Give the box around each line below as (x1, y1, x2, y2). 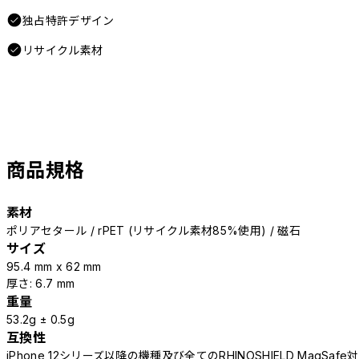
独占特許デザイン (22, 14, 115, 28)
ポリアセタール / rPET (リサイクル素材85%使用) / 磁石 (6, 224, 301, 238)
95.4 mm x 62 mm (6, 260, 102, 274)
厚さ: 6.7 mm (6, 276, 75, 291)
